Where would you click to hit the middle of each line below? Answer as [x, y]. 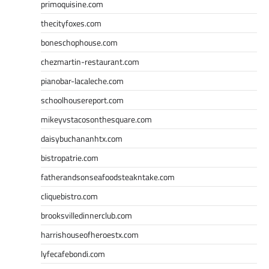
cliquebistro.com [69, 196]
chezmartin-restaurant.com [90, 61]
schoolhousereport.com [82, 100]
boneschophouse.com [79, 42]
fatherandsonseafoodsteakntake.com [108, 177]
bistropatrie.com [70, 157]
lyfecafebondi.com [73, 253]
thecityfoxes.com [71, 23]
